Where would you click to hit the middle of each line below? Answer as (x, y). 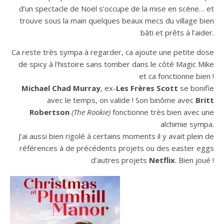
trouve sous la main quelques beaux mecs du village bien (117, 20)
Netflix (162, 160)
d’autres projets (120, 160)
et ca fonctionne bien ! (176, 76)
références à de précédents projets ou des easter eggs (117, 148)
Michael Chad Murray (61, 88)
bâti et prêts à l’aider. (177, 32)
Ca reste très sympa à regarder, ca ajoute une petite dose (113, 52)
